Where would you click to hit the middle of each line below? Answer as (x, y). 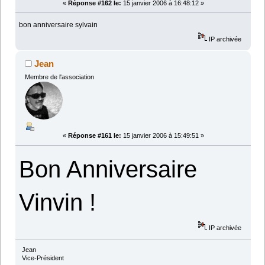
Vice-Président (43, 258)
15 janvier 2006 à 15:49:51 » (162, 136)
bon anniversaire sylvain (59, 25)
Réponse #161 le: (94, 136)
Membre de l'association (59, 77)
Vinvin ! (58, 202)
